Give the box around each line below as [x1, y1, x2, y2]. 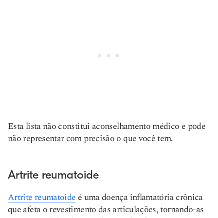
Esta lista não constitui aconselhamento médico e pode [8, 120, 206, 133]
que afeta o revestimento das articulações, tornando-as [8, 203, 204, 216]
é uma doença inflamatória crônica [75, 191, 203, 204]
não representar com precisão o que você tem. [8, 132, 173, 145]
